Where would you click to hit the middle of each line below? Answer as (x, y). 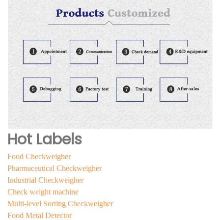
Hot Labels (45, 140)
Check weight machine (43, 192)
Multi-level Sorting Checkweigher (60, 204)
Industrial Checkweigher (45, 180)
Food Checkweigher (39, 157)
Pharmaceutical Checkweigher (55, 168)
